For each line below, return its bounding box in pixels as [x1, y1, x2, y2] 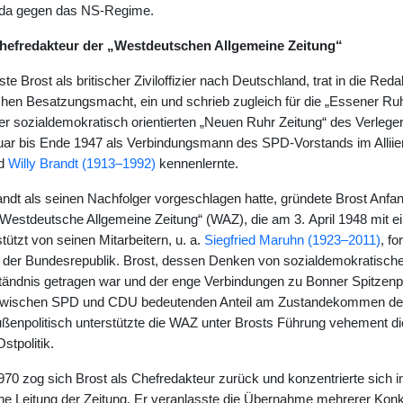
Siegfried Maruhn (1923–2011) [203, 233, 381, 247]
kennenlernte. [155, 157, 238, 171]
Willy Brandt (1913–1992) [7, 157, 156, 171]
